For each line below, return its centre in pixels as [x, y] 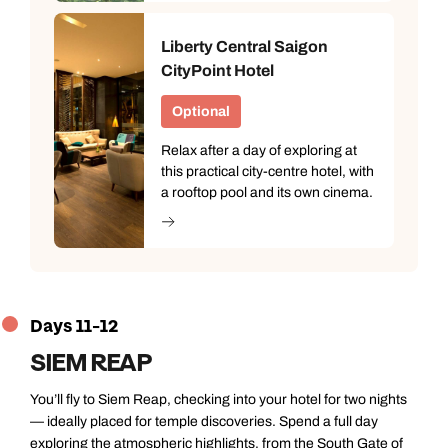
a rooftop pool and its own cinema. [267, 193]
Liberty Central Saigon [244, 47]
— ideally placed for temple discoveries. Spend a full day [204, 421]
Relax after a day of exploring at [259, 151]
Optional [201, 112]
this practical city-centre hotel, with [267, 172]
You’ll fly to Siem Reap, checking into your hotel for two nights [218, 399]
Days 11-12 [74, 326]
